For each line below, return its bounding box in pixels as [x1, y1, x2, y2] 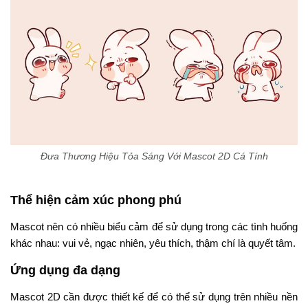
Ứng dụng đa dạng [10, 263, 120, 278]
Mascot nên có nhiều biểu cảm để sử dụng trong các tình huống [10, 221, 298, 233]
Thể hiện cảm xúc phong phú [10, 193, 181, 208]
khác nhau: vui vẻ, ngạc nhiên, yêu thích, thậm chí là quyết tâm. [10, 237, 296, 250]
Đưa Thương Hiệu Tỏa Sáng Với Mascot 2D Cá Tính [40, 151, 268, 162]
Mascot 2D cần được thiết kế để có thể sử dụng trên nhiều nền [10, 291, 298, 303]
